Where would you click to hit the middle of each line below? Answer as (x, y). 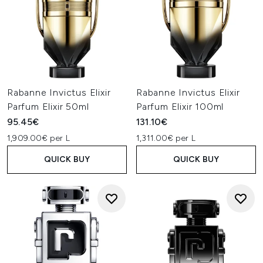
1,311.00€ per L (166, 138)
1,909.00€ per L (38, 138)
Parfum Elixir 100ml (180, 107)
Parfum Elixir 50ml (48, 107)
